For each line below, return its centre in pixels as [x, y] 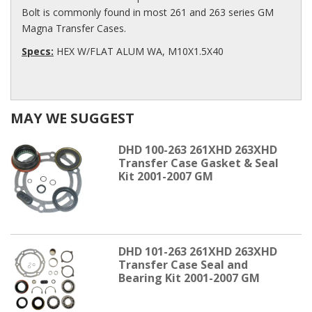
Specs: [38, 51]
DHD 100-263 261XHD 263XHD [197, 149]
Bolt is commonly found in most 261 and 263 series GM [148, 12]
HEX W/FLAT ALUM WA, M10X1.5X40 [139, 51]
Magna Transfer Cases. [74, 28]
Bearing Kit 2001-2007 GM [189, 278]
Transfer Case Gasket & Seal [198, 163]
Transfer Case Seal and [183, 264]
